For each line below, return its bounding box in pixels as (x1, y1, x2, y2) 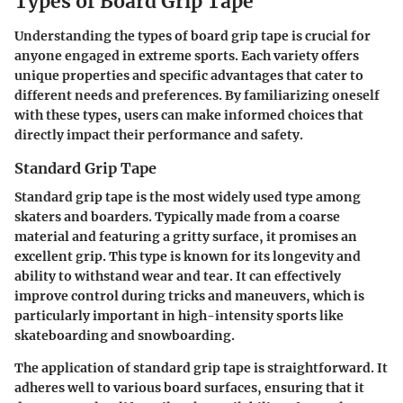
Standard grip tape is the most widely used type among (14, 189, 361, 206)
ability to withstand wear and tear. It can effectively (14, 268, 341, 285)
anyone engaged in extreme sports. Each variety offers (14, 47, 359, 64)
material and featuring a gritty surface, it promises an (14, 228, 357, 246)
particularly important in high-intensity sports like (14, 308, 344, 325)
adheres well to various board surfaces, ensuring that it (14, 380, 364, 397)
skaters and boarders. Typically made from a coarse (14, 209, 340, 226)
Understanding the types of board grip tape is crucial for (14, 27, 371, 44)
